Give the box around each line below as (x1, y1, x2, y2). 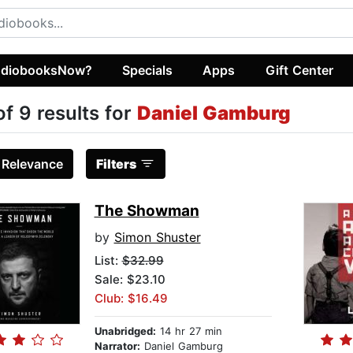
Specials (122, 61, 173, 78)
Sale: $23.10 (94, 272, 165, 288)
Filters (95, 156, 136, 173)
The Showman (94, 202, 199, 221)
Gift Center (265, 61, 333, 78)
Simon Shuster (113, 229, 201, 246)
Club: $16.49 (94, 291, 168, 307)
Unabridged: (94, 325, 156, 338)
